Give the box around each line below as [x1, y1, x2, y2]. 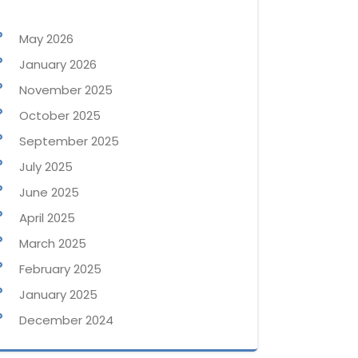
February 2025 [19, 261, 101, 278]
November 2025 [19, 82, 113, 99]
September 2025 [19, 133, 119, 150]
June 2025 [19, 184, 79, 201]
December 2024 [19, 312, 113, 329]
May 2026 [19, 30, 74, 48]
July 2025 [19, 158, 73, 176]
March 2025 [19, 235, 86, 253]
